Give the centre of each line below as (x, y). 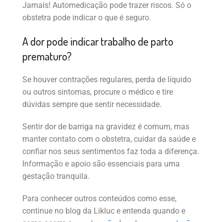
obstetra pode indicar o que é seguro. (87, 17)
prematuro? (47, 56)
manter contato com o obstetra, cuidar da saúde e (109, 139)
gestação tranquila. (56, 176)
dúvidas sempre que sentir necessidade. (92, 104)
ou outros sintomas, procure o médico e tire (98, 92)
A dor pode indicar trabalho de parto (98, 41)
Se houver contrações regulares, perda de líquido (107, 79)
